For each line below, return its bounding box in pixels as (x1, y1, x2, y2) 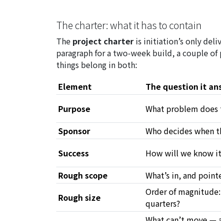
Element (58, 80, 92, 93)
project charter (73, 35, 134, 47)
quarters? (146, 197, 180, 210)
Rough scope (58, 169, 108, 182)
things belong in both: (56, 59, 137, 71)
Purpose (58, 103, 90, 115)
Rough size (58, 191, 101, 204)
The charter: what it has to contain (56, 18, 202, 33)
